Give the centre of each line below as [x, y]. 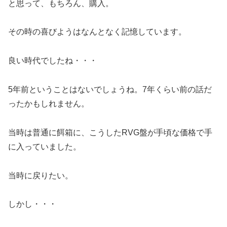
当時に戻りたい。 [41, 175]
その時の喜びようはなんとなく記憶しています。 [97, 32]
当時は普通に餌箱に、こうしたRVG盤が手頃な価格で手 [110, 132]
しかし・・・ [32, 204]
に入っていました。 [45, 146]
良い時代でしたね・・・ [53, 61]
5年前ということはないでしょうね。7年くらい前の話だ [110, 90]
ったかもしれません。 [49, 104]
